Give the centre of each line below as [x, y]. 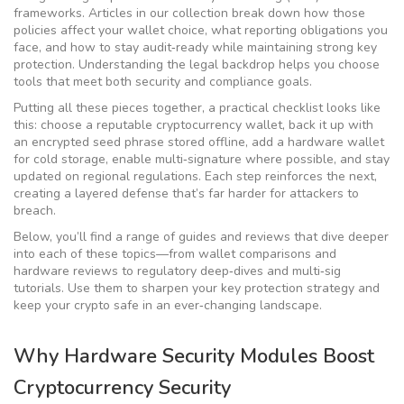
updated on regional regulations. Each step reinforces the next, [195, 176]
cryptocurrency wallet [219, 125]
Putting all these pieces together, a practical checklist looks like [197, 108]
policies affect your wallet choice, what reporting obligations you [201, 30]
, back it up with [328, 125]
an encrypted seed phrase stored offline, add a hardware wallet [199, 142]
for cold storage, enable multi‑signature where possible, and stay [202, 159]
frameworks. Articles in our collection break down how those [189, 13]
